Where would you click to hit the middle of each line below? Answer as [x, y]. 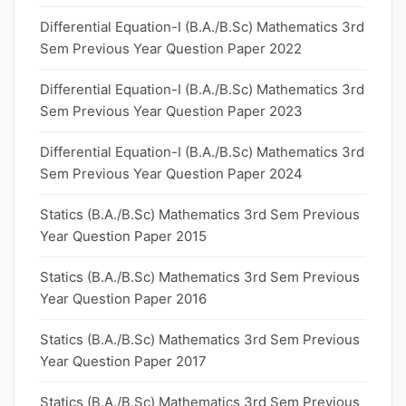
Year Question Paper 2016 [123, 299]
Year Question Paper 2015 [123, 236]
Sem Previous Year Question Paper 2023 [171, 111]
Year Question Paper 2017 [123, 361]
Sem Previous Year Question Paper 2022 [171, 48]
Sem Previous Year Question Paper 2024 [171, 174]
